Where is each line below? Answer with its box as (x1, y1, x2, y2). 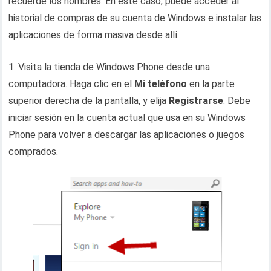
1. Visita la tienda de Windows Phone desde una (8, 61, 211, 73)
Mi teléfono (134, 78, 188, 90)
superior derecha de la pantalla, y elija (8, 95, 169, 106)
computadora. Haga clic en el (8, 78, 135, 90)
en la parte (187, 78, 235, 90)
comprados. (8, 146, 59, 157)
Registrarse (169, 95, 224, 106)
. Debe (223, 95, 251, 106)
